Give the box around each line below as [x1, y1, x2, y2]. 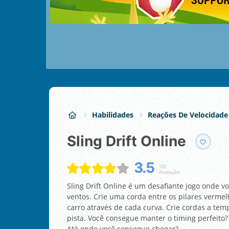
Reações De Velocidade [148, 110, 228, 120]
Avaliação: [158, 168, 180, 175]
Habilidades [92, 110, 133, 120]
